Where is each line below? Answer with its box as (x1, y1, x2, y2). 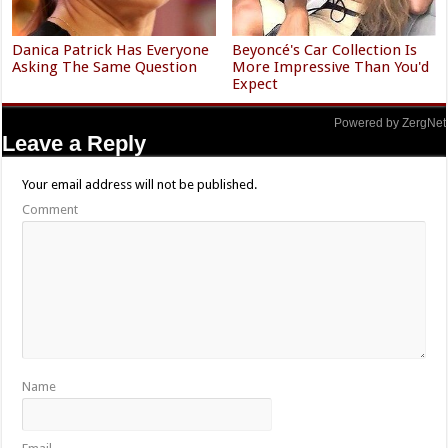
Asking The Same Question (12, 58, 198, 77)
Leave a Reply (2, 131, 147, 157)
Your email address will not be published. (22, 177, 258, 193)
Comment (22, 202, 79, 218)
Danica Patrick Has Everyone (12, 41, 210, 60)
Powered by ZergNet (333, 116, 446, 131)
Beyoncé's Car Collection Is (232, 41, 418, 60)
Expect (232, 75, 279, 94)
